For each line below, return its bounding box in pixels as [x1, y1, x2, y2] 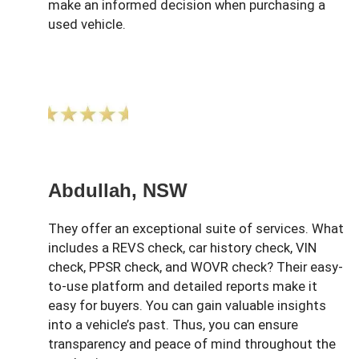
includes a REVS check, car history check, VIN [48, 240, 317, 256]
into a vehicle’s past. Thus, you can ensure [48, 317, 298, 333]
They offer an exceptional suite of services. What [48, 220, 344, 236]
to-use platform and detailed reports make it [48, 278, 317, 294]
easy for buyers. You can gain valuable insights [48, 297, 326, 313]
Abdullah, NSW [48, 179, 188, 201]
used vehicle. [48, 16, 126, 32]
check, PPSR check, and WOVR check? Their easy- [48, 259, 343, 275]
